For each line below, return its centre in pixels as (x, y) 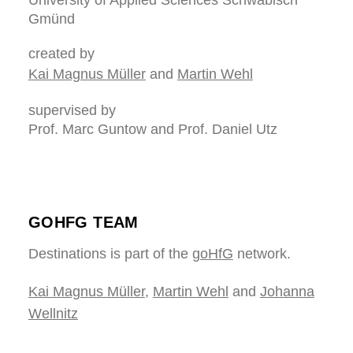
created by (61, 54)
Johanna (287, 291)
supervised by (72, 111)
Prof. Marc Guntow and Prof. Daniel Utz (152, 130)
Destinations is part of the (110, 253)
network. (262, 253)
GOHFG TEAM (83, 222)
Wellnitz (53, 313)
